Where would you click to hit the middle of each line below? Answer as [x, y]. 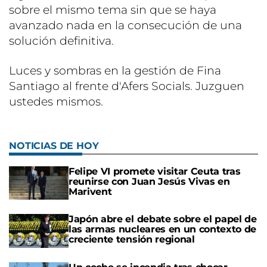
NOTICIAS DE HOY [54, 146]
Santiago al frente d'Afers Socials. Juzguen [127, 86]
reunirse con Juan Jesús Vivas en [149, 182]
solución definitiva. [61, 41]
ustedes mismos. [56, 102]
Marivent [90, 192]
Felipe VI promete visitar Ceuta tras [155, 172]
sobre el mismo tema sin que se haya [113, 10]
